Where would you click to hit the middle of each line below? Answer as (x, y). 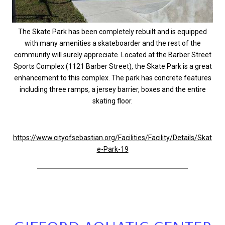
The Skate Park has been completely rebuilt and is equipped (113, 31)
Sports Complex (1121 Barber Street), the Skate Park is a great (113, 66)
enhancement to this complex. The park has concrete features (113, 78)
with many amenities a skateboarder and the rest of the (113, 43)
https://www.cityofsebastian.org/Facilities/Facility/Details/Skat (113, 137)
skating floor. (113, 101)
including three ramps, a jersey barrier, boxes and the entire (113, 89)
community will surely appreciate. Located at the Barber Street (113, 54)
